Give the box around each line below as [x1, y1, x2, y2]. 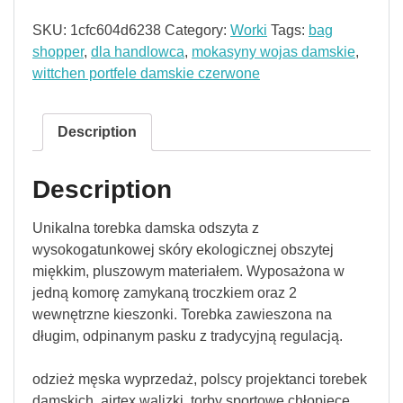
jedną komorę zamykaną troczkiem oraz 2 [32, 284, 297, 300]
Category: [165, 22, 230, 38]
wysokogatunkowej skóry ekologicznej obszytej [32, 241, 334, 257]
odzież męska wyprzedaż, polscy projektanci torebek [32, 371, 367, 387]
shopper [32, 43, 84, 59]
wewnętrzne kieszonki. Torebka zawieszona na [32, 306, 332, 322]
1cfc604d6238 [70, 22, 161, 38]
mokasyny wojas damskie [192, 43, 355, 59]
